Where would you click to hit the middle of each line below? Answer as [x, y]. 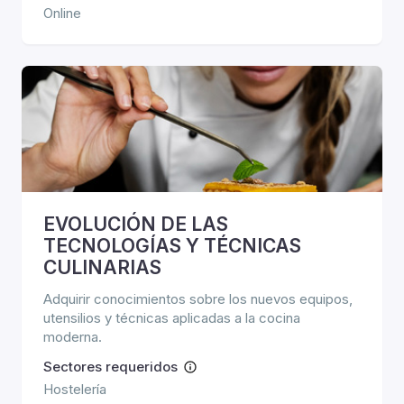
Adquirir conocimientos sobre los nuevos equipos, [198, 299]
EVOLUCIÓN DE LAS [136, 224]
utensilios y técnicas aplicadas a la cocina [172, 318]
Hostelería [75, 389]
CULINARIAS [102, 267]
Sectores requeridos [110, 367]
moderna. [73, 337]
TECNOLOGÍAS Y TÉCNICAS [172, 246]
